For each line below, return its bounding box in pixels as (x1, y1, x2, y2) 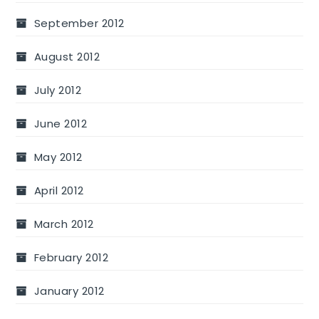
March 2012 (33, 216, 94, 232)
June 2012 (33, 116, 88, 132)
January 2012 (33, 283, 105, 299)
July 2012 (33, 83, 82, 98)
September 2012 (33, 16, 125, 31)
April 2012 (33, 183, 84, 199)
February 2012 (33, 250, 109, 266)
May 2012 (33, 150, 83, 165)
